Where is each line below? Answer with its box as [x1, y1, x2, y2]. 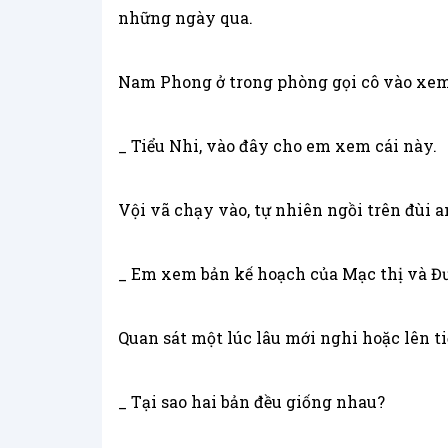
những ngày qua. [118, 7, 253, 29]
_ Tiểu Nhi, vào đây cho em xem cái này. [118, 135, 437, 157]
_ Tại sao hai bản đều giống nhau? [118, 391, 385, 413]
